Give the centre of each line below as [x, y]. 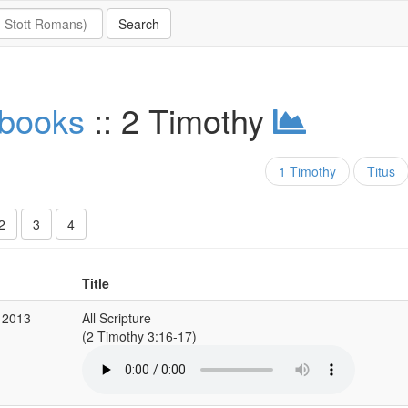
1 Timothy [308, 171]
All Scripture [116, 318]
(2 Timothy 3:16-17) [141, 336]
